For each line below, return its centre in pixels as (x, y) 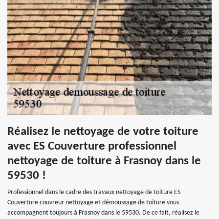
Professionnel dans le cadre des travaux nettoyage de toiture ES (94, 193)
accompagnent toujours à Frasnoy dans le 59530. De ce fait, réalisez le (103, 213)
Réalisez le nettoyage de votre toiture (103, 132)
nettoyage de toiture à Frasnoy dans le (104, 161)
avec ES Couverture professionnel (92, 147)
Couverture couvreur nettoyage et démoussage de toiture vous (93, 203)
